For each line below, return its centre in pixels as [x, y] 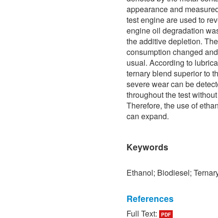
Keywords [147, 146]
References [150, 198]
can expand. [148, 116]
